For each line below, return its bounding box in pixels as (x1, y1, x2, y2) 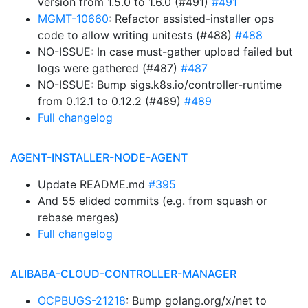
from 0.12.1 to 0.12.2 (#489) (38, 94, 184, 108)
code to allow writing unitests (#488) (38, 28, 235, 42)
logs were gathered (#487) (38, 61, 181, 75)
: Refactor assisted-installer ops (109, 12, 274, 25)
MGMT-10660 (38, 12, 109, 25)
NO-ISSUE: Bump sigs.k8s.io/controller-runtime (38, 78, 282, 91)
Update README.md (38, 177, 148, 191)
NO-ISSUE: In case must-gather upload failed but (38, 45, 293, 58)
